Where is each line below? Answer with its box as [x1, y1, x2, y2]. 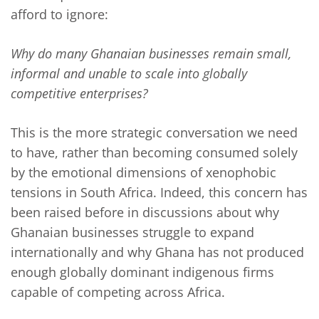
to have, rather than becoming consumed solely [11, 144, 298, 162]
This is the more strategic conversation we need [11, 124, 298, 142]
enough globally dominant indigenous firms [11, 263, 274, 281]
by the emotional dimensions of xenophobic [11, 164, 276, 182]
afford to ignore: [11, 6, 108, 23]
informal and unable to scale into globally [11, 65, 247, 83]
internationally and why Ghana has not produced [11, 244, 304, 261]
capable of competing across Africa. [11, 283, 225, 301]
